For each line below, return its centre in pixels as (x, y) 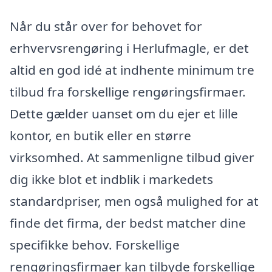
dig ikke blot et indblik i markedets (111, 179)
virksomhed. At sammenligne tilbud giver (132, 158)
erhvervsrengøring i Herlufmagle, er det (129, 48)
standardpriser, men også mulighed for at (134, 201)
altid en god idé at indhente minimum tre (132, 70)
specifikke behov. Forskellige (95, 245)
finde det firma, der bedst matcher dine (128, 223)
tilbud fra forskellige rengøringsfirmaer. (128, 92)
